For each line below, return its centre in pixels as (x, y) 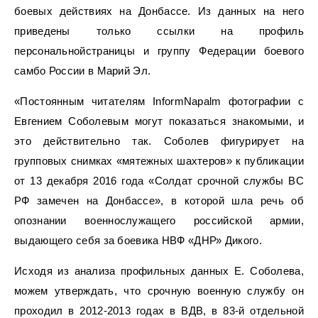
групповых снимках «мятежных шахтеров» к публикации (159, 160)
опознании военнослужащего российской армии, (159, 220)
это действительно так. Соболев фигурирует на (159, 141)
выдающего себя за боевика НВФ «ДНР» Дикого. (138, 240)
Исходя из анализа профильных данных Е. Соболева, (159, 270)
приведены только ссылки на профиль (159, 31)
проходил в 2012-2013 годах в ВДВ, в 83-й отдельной (159, 310)
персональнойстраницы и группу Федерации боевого (159, 50)
